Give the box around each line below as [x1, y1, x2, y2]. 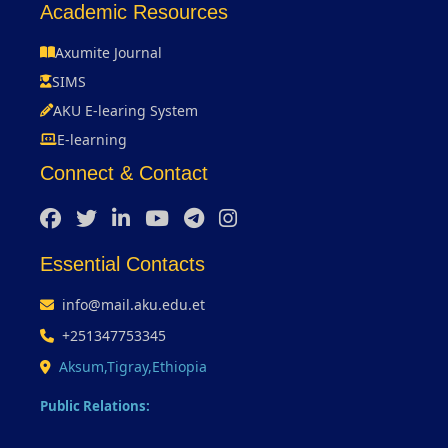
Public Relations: [40, 396, 150, 415]
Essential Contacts [40, 252, 205, 275]
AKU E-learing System [53, 100, 198, 120]
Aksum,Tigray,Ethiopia [59, 356, 207, 376]
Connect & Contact [40, 161, 208, 184]
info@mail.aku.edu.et [62, 294, 205, 314]
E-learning [57, 129, 127, 149]
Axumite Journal [55, 42, 162, 62]
